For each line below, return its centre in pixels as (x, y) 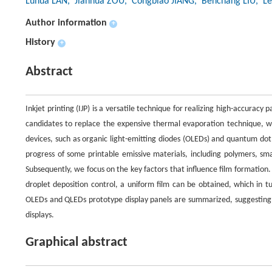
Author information (66, 23)
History (40, 42)
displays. (40, 215)
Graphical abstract (76, 243)
